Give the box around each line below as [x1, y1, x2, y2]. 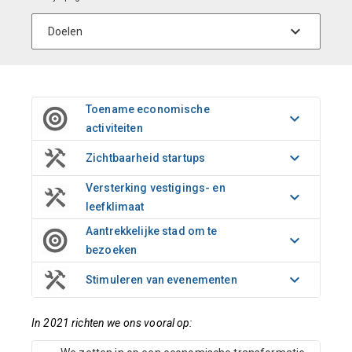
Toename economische [86, 103, 210, 115]
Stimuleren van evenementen [86, 273, 237, 286]
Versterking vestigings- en [86, 181, 225, 194]
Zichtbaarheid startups [86, 152, 206, 164]
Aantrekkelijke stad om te [86, 225, 218, 237]
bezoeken [86, 244, 137, 256]
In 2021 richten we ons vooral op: [31, 317, 192, 329]
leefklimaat [86, 200, 145, 213]
